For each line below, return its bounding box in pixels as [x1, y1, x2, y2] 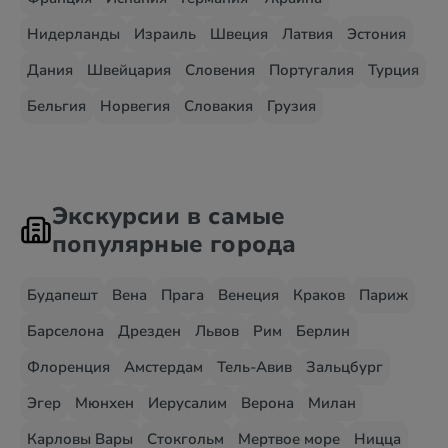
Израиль [134, 24, 196, 44]
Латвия [282, 24, 333, 44]
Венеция [218, 285, 279, 305]
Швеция [210, 24, 268, 44]
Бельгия [27, 96, 86, 116]
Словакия [184, 96, 253, 116]
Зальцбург [306, 357, 383, 377]
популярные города [52, 228, 297, 260]
